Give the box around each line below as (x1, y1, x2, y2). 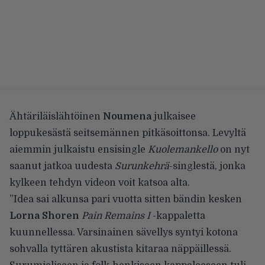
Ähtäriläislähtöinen (9, 111, 103, 122)
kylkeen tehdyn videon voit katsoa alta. (9, 177, 190, 188)
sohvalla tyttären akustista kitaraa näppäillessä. (9, 243, 231, 254)
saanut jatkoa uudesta (9, 160, 115, 172)
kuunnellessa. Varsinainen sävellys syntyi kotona (9, 227, 238, 238)
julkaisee (151, 111, 196, 122)
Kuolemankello (148, 144, 218, 155)
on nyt (218, 144, 250, 155)
